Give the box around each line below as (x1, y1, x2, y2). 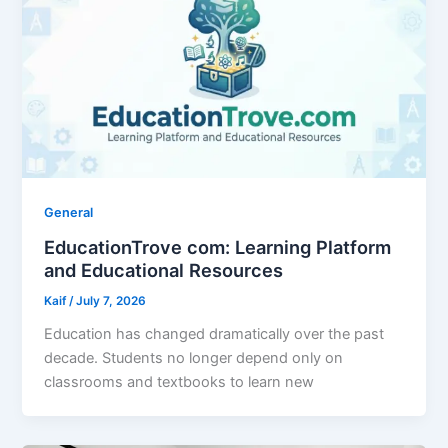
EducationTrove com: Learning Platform (44, 236, 392, 258)
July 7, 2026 (76, 293, 147, 308)
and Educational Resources (44, 259, 284, 281)
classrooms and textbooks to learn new (44, 372, 315, 391)
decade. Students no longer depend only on (44, 348, 344, 367)
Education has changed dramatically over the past (44, 324, 385, 343)
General (44, 205, 94, 221)
